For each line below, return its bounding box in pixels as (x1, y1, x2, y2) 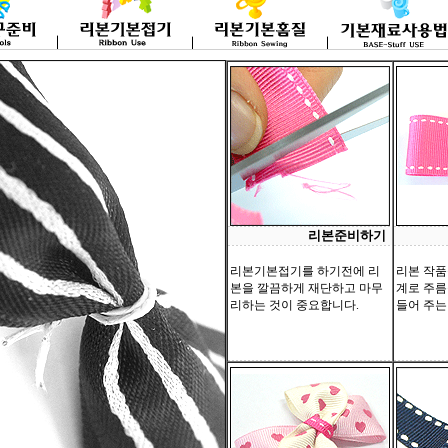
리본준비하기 (308, 228, 386, 243)
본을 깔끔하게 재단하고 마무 (230, 281, 383, 295)
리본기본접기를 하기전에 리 (230, 264, 380, 278)
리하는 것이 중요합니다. (230, 298, 359, 312)
